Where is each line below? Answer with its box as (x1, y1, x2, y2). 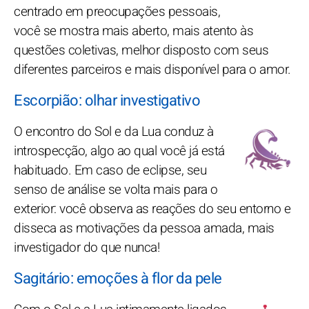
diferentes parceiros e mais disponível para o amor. (14, 59, 291, 79)
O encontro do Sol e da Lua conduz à (14, 121, 214, 141)
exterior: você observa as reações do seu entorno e (14, 199, 290, 219)
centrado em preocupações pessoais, (14, 1, 220, 21)
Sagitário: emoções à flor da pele (14, 267, 222, 290)
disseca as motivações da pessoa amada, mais (14, 218, 275, 238)
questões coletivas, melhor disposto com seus (14, 40, 268, 60)
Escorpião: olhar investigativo (14, 89, 200, 112)
